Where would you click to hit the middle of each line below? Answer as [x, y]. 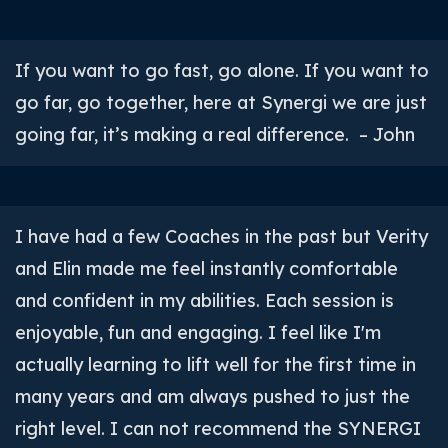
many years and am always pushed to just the [212, 396]
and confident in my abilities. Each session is [204, 300]
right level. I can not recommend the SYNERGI [218, 428]
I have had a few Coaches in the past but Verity [221, 236]
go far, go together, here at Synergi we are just [221, 102]
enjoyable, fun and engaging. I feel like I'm [198, 332]
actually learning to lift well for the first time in [215, 364]
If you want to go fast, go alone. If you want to [222, 70]
